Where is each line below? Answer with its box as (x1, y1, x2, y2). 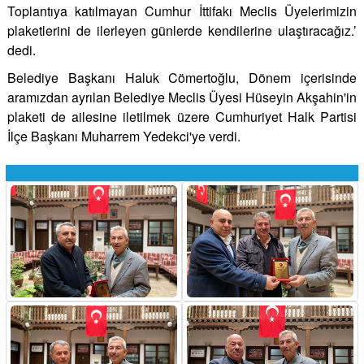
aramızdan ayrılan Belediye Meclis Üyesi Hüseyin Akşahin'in (7, 87, 357, 106)
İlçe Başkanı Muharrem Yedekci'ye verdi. (7, 126, 240, 145)
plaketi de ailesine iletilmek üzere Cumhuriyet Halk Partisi (7, 106, 357, 126)
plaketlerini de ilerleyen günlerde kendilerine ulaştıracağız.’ (7, 20, 357, 40)
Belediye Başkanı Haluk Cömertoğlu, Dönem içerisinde (7, 67, 357, 87)
